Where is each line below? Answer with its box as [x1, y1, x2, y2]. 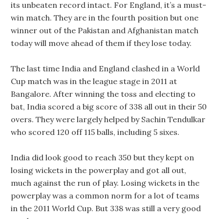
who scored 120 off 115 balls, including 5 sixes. [11, 127, 180, 137]
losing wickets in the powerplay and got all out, [11, 165, 187, 175]
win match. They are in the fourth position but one [11, 13, 199, 22]
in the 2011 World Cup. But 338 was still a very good [11, 203, 201, 213]
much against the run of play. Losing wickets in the [11, 178, 200, 188]
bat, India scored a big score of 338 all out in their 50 [11, 102, 207, 111]
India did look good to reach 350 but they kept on [11, 153, 195, 162]
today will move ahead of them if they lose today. [11, 38, 192, 48]
